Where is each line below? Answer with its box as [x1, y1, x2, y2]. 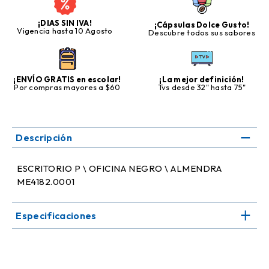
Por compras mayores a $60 [14, 82, 121, 92]
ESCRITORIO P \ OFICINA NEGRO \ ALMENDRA [17, 163, 222, 175]
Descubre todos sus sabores [148, 28, 255, 38]
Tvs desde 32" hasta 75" [157, 82, 246, 92]
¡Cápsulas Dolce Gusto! [154, 20, 250, 30]
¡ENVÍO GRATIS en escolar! [13, 74, 121, 85]
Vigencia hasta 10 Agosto [17, 26, 113, 36]
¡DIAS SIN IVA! [38, 18, 92, 28]
